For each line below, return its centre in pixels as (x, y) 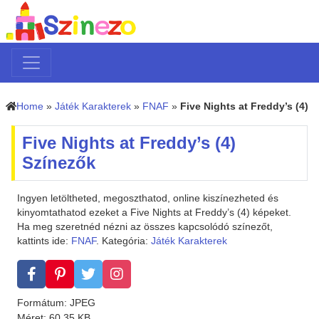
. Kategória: (124, 241)
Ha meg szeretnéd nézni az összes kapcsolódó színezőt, (145, 227)
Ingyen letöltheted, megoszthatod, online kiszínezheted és (148, 198)
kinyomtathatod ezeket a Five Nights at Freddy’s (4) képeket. (154, 213)
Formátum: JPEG (56, 303)
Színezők (59, 163)
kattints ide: (44, 241)
